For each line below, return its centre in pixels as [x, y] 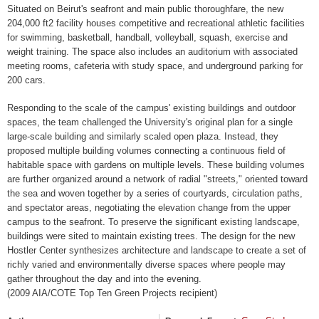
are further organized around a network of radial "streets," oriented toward [157, 179]
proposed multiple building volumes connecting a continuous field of [146, 151]
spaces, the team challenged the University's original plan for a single [150, 122]
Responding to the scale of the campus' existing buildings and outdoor [151, 108]
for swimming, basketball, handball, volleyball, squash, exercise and [147, 37]
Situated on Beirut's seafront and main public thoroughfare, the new [145, 9]
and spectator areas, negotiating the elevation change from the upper [149, 208]
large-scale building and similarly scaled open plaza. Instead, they [143, 137]
